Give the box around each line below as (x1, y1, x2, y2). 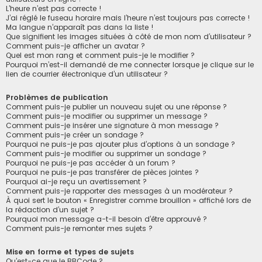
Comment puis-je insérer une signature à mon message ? (6, 120, 219, 130)
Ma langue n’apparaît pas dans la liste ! (6, 22, 154, 32)
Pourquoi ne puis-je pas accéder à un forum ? (6, 157, 175, 168)
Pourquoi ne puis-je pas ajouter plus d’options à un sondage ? (6, 139, 235, 149)
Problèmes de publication (6, 92, 108, 102)
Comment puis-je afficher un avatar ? (6, 40, 145, 51)
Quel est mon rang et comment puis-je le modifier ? (6, 50, 195, 60)
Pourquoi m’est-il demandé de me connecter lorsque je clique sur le (6, 59, 254, 70)
